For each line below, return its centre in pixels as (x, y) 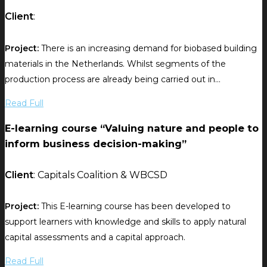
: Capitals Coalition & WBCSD (100, 175)
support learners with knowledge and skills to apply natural (125, 222)
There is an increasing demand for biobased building (148, 48)
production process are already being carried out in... (113, 79)
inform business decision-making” (96, 144)
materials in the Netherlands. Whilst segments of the (115, 63)
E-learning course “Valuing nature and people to (132, 128)
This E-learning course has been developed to (135, 207)
